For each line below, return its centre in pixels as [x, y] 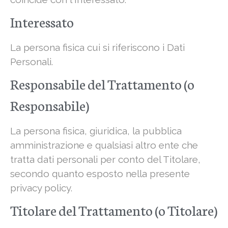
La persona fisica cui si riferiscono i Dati [97, 48]
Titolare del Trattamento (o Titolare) [114, 210]
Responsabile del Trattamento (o [102, 84]
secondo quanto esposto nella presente [100, 174]
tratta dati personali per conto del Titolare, [105, 160]
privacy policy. [41, 188]
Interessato [42, 22]
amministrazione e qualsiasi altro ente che [104, 145]
